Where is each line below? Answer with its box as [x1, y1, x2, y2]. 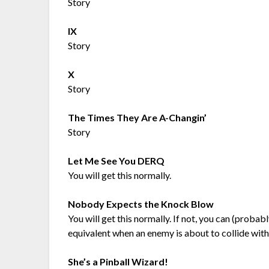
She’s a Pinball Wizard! [68, 256, 169, 268]
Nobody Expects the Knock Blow [68, 198, 214, 210]
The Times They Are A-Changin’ [68, 112, 207, 124]
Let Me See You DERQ [68, 155, 165, 167]
